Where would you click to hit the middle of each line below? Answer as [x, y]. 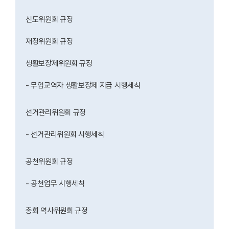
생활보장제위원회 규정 [60, 63]
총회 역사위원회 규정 [58, 210]
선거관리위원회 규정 [57, 112]
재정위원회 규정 [50, 41]
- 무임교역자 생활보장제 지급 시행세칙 [84, 85]
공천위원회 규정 [50, 161]
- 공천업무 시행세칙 [55, 183]
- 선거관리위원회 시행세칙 [66, 134]
